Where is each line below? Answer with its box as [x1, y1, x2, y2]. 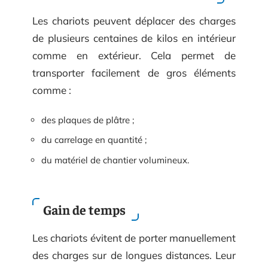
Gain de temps [43, 201, 128, 218]
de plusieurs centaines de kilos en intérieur [32, 32, 236, 44]
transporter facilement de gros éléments [32, 66, 236, 79]
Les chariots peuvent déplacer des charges [32, 14, 236, 27]
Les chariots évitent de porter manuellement [32, 232, 236, 244]
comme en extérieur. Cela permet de [32, 49, 236, 62]
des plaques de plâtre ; [41, 114, 136, 126]
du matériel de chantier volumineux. [41, 154, 189, 166]
